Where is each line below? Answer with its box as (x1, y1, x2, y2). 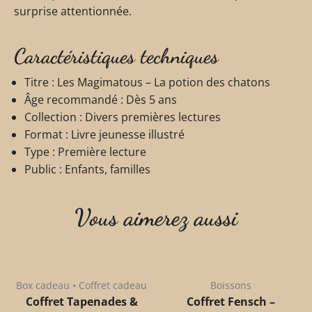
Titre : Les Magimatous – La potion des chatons (24, 75, 270, 91)
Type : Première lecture (24, 144, 146, 160)
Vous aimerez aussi (75, 203, 237, 233)
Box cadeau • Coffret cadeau (16, 279, 147, 292)
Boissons (210, 279, 251, 292)
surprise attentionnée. (14, 3, 132, 19)
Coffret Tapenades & (25, 294, 138, 310)
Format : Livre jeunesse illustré (24, 127, 185, 143)
